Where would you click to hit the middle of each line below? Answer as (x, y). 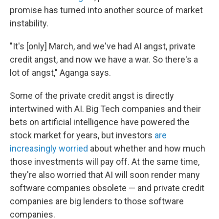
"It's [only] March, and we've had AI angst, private (103, 46)
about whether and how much (147, 148)
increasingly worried (49, 148)
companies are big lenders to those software (97, 201)
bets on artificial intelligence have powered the (100, 122)
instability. (29, 23)
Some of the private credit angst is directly (92, 96)
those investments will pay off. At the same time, (105, 162)
